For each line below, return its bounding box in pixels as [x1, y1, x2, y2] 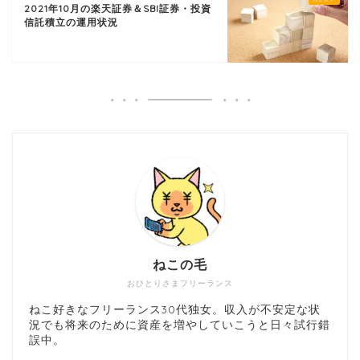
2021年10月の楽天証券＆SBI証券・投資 [24, 2, 211, 15]
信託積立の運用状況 [24, 16, 118, 29]
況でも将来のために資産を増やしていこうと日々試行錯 [29, 317, 330, 331]
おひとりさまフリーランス [127, 277, 233, 288]
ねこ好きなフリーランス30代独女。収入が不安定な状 [29, 301, 321, 316]
